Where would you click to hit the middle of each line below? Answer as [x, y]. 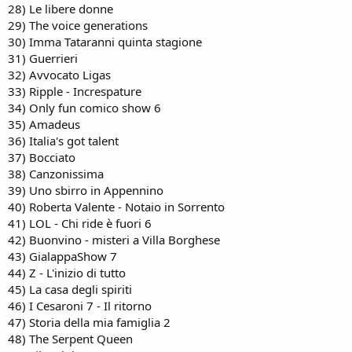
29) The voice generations [78, 25]
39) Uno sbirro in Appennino [86, 190]
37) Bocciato [42, 157]
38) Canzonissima [56, 173]
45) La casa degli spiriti [70, 289]
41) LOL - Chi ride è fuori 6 [80, 223]
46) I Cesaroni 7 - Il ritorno [80, 305]
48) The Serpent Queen [70, 338]
